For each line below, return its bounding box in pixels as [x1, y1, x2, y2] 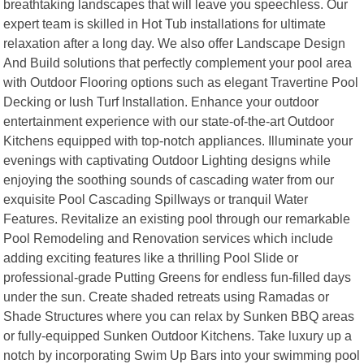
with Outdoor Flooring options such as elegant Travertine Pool [3, 74, 359, 89]
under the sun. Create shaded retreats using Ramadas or [3, 288, 330, 304]
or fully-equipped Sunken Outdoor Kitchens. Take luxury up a [3, 327, 353, 343]
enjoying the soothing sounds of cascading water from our [3, 171, 335, 187]
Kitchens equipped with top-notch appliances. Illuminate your [3, 132, 353, 148]
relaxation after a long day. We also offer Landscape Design [3, 35, 346, 50]
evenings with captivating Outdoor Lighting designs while [3, 152, 331, 167]
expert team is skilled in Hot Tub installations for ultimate [3, 15, 327, 31]
